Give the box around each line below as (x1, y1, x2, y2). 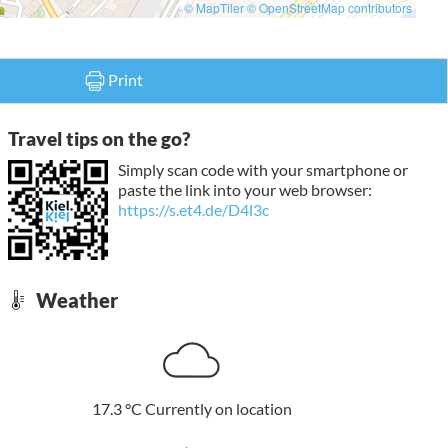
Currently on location (144, 398, 292, 418)
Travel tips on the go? (7, 128, 190, 151)
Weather (31, 287, 118, 312)
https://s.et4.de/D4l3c (117, 199, 269, 219)
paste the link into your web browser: (117, 179, 372, 199)
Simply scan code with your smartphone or (117, 159, 408, 179)
